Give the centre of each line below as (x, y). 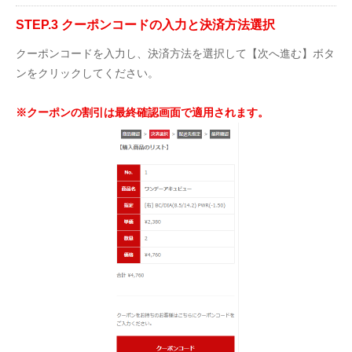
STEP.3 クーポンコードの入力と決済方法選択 (145, 25)
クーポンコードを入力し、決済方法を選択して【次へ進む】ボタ (175, 53)
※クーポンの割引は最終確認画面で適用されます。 (142, 112)
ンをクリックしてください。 (87, 73)
